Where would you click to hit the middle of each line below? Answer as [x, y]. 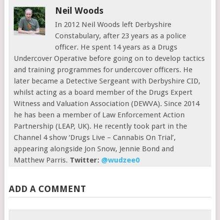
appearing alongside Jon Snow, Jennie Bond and [94, 149]
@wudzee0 [121, 160]
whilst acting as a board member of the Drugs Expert [103, 93]
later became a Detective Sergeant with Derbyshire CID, [107, 81]
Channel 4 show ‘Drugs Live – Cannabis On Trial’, [95, 138]
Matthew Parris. [42, 160]
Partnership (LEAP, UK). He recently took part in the [101, 126]
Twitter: [86, 160]
